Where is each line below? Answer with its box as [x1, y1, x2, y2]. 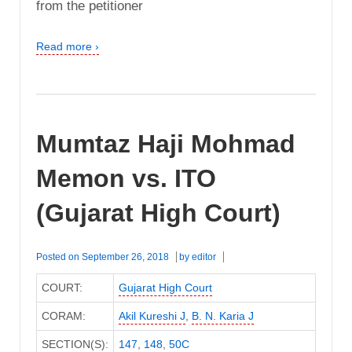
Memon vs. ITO [36, 164, 216, 193]
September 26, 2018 [82, 251, 169, 262]
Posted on [36, 251, 82, 262]
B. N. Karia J [191, 309, 254, 322]
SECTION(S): [41, 337, 108, 350]
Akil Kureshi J [118, 309, 185, 322]
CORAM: [41, 309, 86, 322]
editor [192, 251, 216, 262]
